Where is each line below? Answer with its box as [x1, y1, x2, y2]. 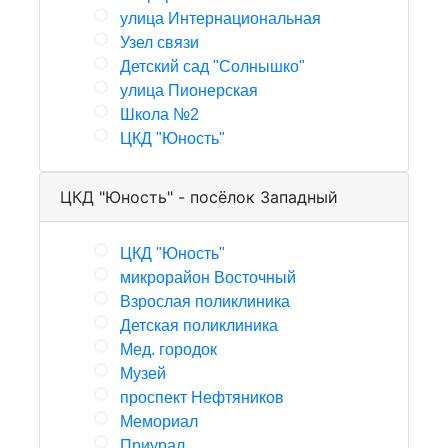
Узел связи [120, 34, 199, 51]
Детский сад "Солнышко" [120, 58, 305, 75]
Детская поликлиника [120, 317, 278, 334]
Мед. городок [120, 341, 217, 358]
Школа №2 [120, 106, 199, 123]
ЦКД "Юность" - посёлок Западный [60, 187, 338, 207]
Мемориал [120, 413, 198, 430]
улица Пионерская [120, 82, 258, 99]
